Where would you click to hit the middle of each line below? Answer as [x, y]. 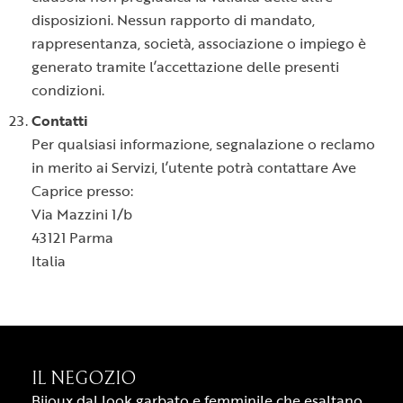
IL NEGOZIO [84, 379]
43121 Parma [72, 237]
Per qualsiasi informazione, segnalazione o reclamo [203, 144]
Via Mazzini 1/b [82, 214]
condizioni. [68, 90]
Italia [49, 261]
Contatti [60, 121]
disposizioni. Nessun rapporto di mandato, [173, 20]
